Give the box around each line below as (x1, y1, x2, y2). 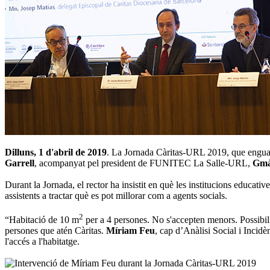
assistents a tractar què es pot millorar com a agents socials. (5, 190, 227, 201)
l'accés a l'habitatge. (5, 236, 80, 246)
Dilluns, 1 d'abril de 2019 (5, 146, 107, 157)
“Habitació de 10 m (5, 214, 79, 225)
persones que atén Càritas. (5, 225, 106, 236)
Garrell (5, 157, 34, 168)
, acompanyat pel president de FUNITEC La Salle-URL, (34, 157, 253, 168)
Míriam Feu (106, 225, 155, 236)
